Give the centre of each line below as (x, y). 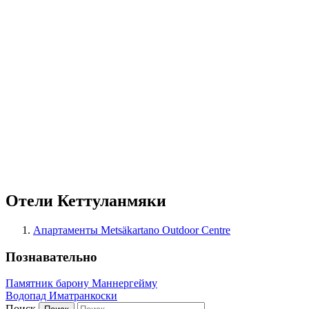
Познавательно (51, 257)
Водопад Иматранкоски (61, 296)
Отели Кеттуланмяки (86, 200)
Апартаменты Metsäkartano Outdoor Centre (132, 230)
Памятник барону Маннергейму (81, 283)
